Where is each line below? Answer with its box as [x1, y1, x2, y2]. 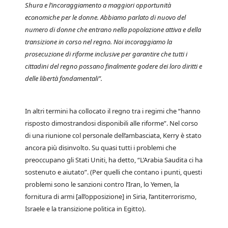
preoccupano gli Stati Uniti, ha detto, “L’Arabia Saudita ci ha [25, 155, 203, 164]
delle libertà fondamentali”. [25, 74, 102, 83]
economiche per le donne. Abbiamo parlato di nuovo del [25, 13, 186, 22]
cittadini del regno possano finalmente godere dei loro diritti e [25, 62, 202, 71]
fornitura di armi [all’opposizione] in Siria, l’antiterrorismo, [25, 192, 196, 201]
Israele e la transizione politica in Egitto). [25, 204, 146, 213]
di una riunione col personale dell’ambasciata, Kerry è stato [25, 131, 202, 140]
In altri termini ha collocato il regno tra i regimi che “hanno [25, 106, 201, 116]
